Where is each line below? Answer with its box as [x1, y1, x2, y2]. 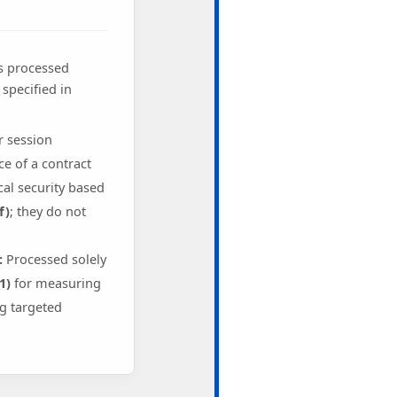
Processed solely [2, 250, 106, 269]
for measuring [10, 274, 101, 292]
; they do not [9, 202, 86, 221]
